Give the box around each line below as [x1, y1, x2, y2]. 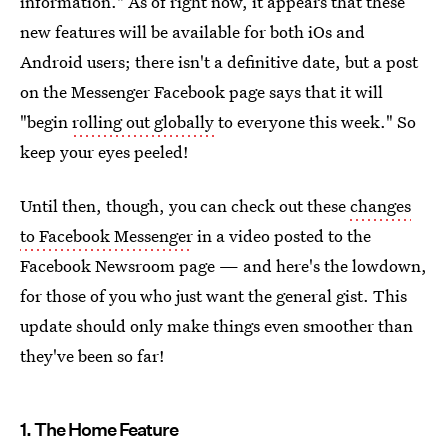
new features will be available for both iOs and [20, 20, 365, 43]
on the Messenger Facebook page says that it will [20, 80, 383, 103]
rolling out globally [72, 110, 214, 133]
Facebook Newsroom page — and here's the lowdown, [20, 254, 427, 277]
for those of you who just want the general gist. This [20, 284, 407, 307]
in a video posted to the [193, 224, 371, 247]
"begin [20, 110, 72, 133]
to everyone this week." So [214, 110, 416, 133]
